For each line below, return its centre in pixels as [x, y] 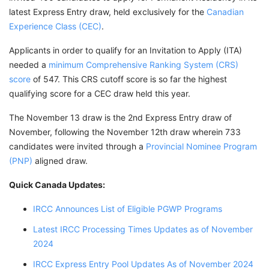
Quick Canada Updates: [57, 185]
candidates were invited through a [77, 147]
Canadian [225, 12]
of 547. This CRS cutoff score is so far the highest [129, 79]
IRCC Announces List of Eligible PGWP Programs [128, 209]
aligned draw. [61, 161]
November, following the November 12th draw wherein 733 [125, 132]
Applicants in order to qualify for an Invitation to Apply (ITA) [125, 50]
